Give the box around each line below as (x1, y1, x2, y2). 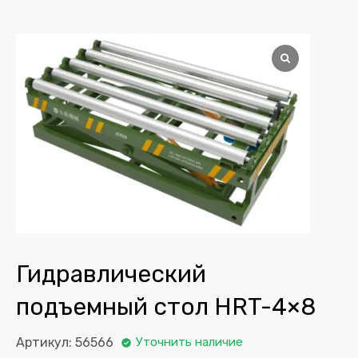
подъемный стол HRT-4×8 (16, 292, 316, 320)
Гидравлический (16, 259, 206, 288)
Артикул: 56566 (16, 334, 113, 350)
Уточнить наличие (136, 335, 243, 350)
